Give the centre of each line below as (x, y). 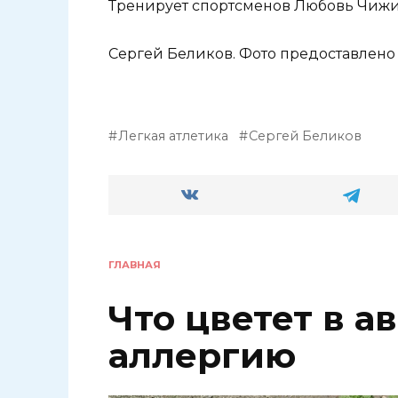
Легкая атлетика (174, 135)
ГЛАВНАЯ (135, 264)
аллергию (202, 356)
